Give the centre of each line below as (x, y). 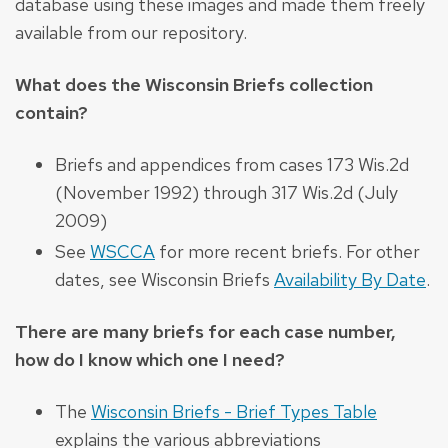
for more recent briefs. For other (287, 252)
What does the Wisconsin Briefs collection (194, 84)
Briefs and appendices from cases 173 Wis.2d (232, 164)
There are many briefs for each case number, (205, 332)
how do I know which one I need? (150, 360)
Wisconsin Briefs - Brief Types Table (234, 412)
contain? (51, 112)
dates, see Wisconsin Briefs (164, 280)
